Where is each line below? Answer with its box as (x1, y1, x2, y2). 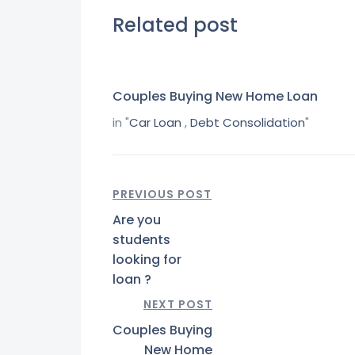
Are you (113, 210, 161, 229)
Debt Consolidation (190, 113, 305, 131)
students (113, 230, 170, 249)
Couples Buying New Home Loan (113, 86, 318, 105)
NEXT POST (143, 296, 212, 312)
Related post (113, 11, 238, 38)
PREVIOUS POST (113, 185, 212, 202)
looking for (113, 250, 181, 269)
